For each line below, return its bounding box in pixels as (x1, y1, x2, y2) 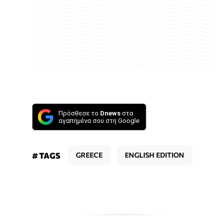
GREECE (76, 150, 103, 159)
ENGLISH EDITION (125, 150, 184, 159)
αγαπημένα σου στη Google (58, 116, 139, 124)
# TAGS (32, 150, 60, 160)
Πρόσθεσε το (58, 109, 100, 117)
